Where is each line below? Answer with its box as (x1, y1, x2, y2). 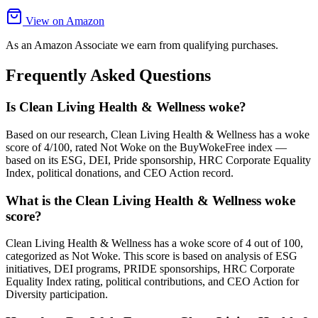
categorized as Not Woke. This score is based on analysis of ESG (6, 250, 297, 263)
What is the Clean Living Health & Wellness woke (6, 192, 295, 208)
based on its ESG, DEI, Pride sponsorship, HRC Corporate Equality (6, 154, 311, 166)
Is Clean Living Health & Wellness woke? (6, 99, 246, 115)
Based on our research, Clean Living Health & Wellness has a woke (6, 128, 309, 141)
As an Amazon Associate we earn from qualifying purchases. (6, 39, 278, 52)
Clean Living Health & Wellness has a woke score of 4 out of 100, (6, 237, 303, 250)
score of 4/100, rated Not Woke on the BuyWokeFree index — (6, 141, 287, 153)
